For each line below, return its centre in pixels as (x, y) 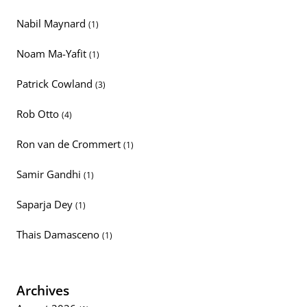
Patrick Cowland (56, 84)
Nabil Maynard (52, 24)
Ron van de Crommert (70, 144)
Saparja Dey (46, 205)
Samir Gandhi (50, 174)
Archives (43, 291)
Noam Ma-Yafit (53, 54)
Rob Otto (39, 114)
